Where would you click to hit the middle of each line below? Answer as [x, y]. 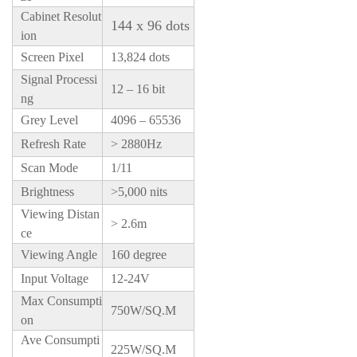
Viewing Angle [59, 254]
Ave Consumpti [60, 339]
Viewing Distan [60, 214]
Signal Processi [59, 79]
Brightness [47, 191]
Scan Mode [49, 167]
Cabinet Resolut [61, 16]
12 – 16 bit [138, 88]
